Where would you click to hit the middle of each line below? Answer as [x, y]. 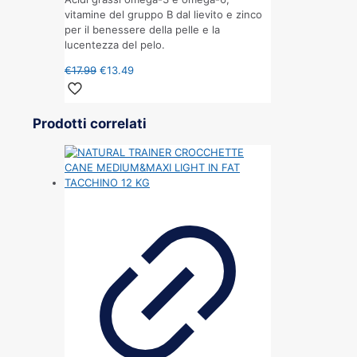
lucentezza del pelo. [115, 44]
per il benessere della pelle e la [142, 29]
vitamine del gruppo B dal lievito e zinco [163, 14]
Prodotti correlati [90, 123]
